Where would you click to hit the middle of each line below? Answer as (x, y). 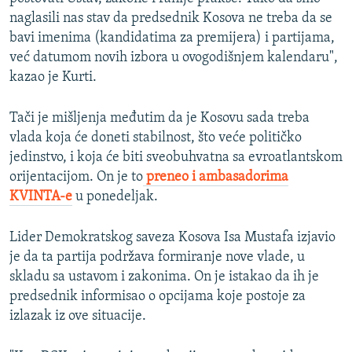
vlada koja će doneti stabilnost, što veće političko (156, 137)
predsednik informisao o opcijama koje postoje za (158, 296)
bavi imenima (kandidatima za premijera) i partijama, (172, 38)
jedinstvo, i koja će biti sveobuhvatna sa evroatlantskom (176, 157)
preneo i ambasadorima (216, 177)
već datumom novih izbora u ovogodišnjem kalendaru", (174, 57)
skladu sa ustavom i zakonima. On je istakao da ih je (164, 277)
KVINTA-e (41, 196)
